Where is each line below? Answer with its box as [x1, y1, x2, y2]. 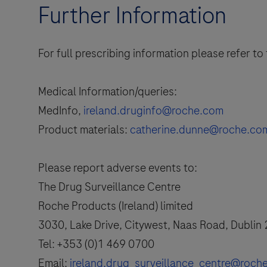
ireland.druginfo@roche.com [83, 103, 223, 119]
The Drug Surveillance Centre [38, 179, 181, 195]
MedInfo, [38, 103, 83, 119]
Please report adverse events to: [38, 160, 197, 176]
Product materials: [38, 122, 130, 138]
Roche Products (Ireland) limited [38, 198, 193, 215]
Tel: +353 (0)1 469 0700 [38, 236, 154, 253]
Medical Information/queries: [38, 83, 177, 100]
